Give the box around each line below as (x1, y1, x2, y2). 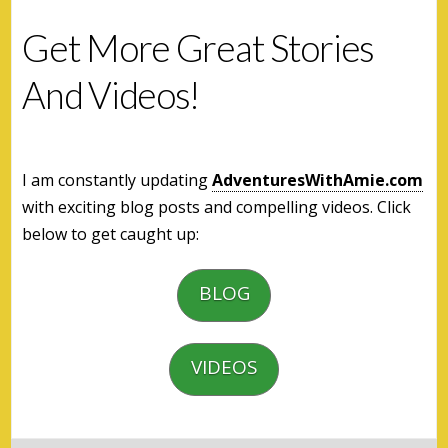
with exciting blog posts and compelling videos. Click (22, 196, 412, 219)
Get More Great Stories (22, 26, 375, 71)
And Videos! (22, 73, 200, 118)
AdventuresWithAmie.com (212, 169, 424, 192)
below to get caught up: (22, 223, 200, 246)
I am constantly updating (22, 169, 213, 192)
